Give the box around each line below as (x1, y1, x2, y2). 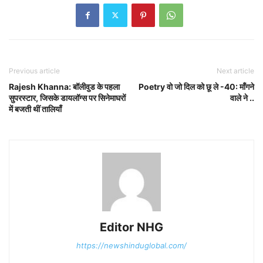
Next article (217, 66, 254, 75)
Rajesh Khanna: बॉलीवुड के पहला (9, 81, 120, 92)
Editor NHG (100, 220, 163, 234)
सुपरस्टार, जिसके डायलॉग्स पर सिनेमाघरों (9, 92, 126, 103)
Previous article (9, 66, 60, 75)
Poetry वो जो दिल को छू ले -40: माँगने (139, 81, 254, 92)
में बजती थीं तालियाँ (9, 103, 62, 114)
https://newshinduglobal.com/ (76, 240, 187, 250)
